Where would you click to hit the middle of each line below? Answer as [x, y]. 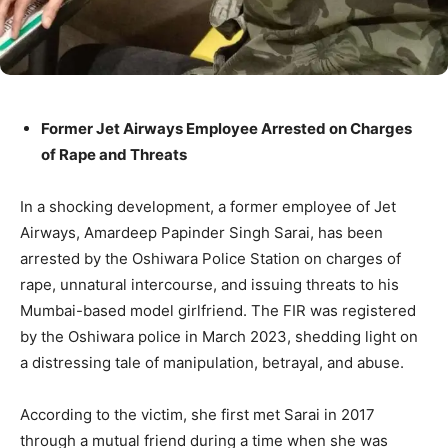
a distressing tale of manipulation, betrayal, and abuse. [212, 363]
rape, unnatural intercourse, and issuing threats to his [209, 285]
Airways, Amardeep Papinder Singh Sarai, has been [201, 233]
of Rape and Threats [114, 155]
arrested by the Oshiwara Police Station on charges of [210, 259]
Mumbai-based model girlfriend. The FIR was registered [218, 311]
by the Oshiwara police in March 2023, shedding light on [219, 337]
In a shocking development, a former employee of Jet [208, 207]
